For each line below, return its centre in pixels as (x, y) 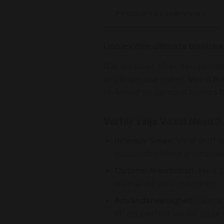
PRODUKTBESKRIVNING (162, 13)
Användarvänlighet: (154, 200)
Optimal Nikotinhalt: (155, 170)
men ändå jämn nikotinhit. (166, 183)
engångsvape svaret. (146, 79)
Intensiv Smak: (144, 140)
